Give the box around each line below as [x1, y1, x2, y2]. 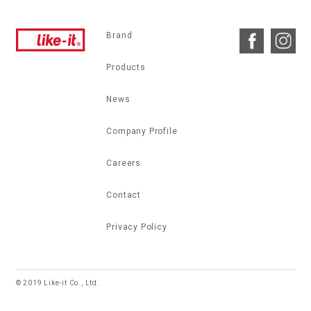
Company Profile [106, 126, 178, 137]
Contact [106, 190, 142, 201]
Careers [106, 158, 142, 169]
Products [106, 62, 146, 73]
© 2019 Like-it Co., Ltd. [15, 279, 100, 287]
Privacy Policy [106, 222, 167, 233]
